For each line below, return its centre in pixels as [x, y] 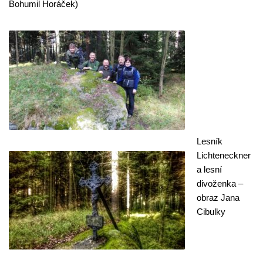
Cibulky [211, 212]
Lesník [210, 141]
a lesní [209, 169]
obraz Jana [218, 198]
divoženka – [220, 183]
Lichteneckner [224, 155]
